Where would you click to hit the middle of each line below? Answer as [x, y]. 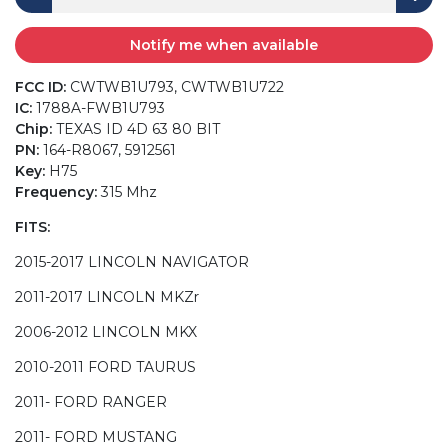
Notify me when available [224, 44]
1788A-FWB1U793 [98, 107]
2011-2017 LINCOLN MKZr [107, 296]
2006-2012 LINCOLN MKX [106, 331]
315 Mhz [127, 191]
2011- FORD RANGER [91, 401]
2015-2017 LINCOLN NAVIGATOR [132, 261]
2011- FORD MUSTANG [96, 436]
